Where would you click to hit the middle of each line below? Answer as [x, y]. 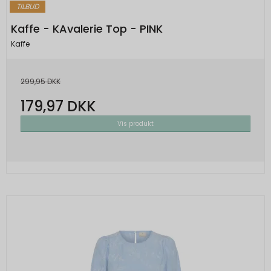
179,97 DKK [58, 106]
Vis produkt [135, 123]
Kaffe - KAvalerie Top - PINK [87, 29]
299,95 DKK [41, 81]
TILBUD [28, 7]
